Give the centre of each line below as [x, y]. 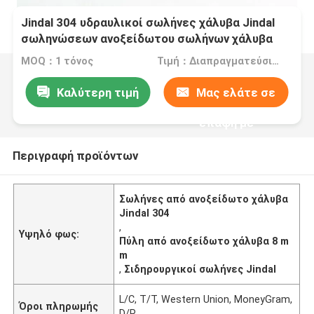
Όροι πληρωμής [59, 306]
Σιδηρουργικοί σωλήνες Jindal [200, 269]
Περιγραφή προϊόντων [75, 155]
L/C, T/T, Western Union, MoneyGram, [206, 299]
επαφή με [226, 122]
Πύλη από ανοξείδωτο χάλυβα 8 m [204, 241]
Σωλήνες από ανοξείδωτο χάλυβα [204, 199]
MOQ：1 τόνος [57, 61]
